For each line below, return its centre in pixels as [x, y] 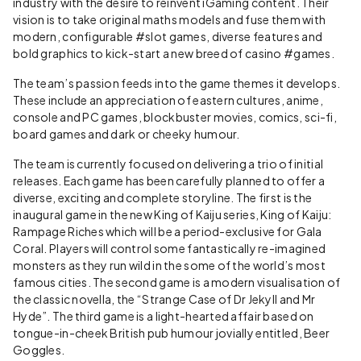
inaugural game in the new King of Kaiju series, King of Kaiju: [172, 214]
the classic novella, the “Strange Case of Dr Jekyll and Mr [164, 299]
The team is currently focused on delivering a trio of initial [168, 163]
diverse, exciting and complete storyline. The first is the [163, 197]
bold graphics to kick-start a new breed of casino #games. [174, 53]
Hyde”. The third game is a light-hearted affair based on [164, 315]
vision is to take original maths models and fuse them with [170, 19]
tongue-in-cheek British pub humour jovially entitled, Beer [172, 332]
